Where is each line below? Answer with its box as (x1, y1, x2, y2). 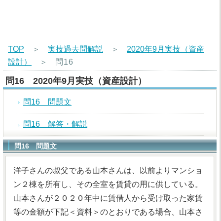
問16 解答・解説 (23, 120, 87, 128)
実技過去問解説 (48, 45, 103, 53)
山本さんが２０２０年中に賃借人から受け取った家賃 (13, 194, 203, 202)
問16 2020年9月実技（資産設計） (5, 76, 147, 86)
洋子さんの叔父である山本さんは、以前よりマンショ (13, 166, 203, 175)
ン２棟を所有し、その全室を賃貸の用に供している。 (13, 180, 203, 188)
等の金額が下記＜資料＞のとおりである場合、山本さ (13, 208, 203, 216)
